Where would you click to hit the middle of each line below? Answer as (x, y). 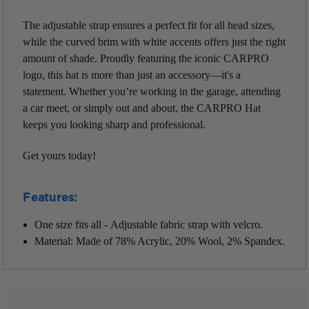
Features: (50, 198)
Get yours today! (60, 155)
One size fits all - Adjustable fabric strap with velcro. (148, 224)
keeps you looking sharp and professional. (114, 124)
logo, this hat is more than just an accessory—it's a (132, 74)
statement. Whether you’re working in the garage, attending (152, 91)
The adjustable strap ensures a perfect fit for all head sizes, (149, 25)
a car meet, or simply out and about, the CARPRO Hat (142, 108)
